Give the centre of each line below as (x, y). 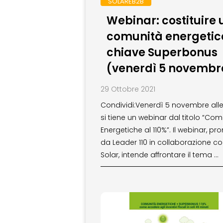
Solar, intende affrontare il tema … (160, 155)
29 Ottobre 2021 (128, 89)
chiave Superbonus (162, 52)
